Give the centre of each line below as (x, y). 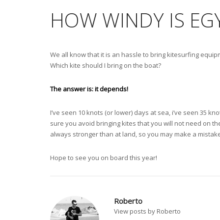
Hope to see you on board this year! (104, 157)
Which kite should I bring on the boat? (106, 65)
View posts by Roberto (147, 211)
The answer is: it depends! (89, 89)
